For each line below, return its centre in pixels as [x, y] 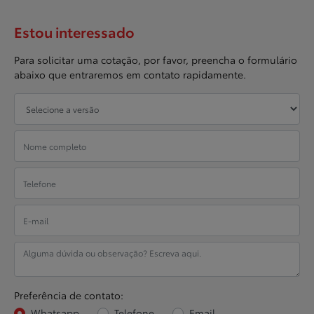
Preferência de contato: [69, 295]
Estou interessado [74, 32]
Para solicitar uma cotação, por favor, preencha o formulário [156, 60]
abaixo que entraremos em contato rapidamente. [130, 75]
